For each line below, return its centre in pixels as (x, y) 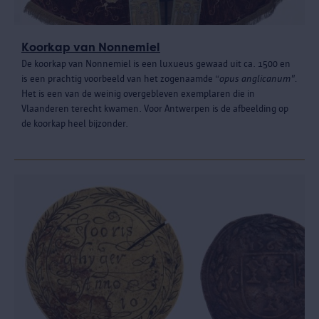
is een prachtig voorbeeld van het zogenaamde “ (120, 78)
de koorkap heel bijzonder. (75, 123)
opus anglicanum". (258, 78)
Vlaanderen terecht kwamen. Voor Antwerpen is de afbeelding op (155, 108)
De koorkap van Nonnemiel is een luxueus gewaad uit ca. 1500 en (156, 63)
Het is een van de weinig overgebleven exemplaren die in (138, 93)
